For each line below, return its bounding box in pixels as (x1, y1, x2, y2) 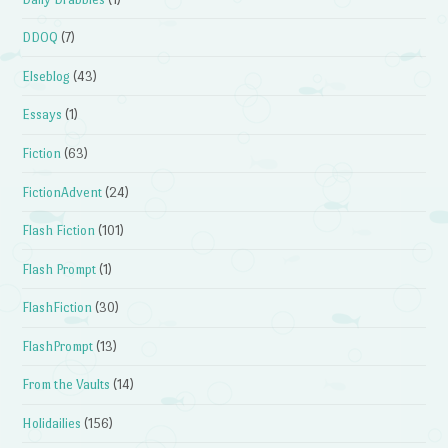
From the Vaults (22, 377, 111, 393)
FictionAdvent (22, 184, 103, 200)
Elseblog (22, 68, 71, 84)
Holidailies (22, 416, 82, 432)
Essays (22, 107, 63, 123)
